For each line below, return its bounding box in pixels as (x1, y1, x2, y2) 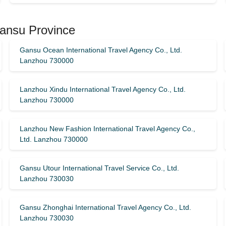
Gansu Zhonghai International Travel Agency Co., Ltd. (19, 203, 191, 211)
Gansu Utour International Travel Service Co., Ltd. (19, 164, 179, 172)
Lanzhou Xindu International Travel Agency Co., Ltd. (19, 85, 186, 93)
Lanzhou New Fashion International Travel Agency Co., (19, 125, 195, 133)
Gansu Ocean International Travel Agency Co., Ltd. (19, 46, 182, 54)
